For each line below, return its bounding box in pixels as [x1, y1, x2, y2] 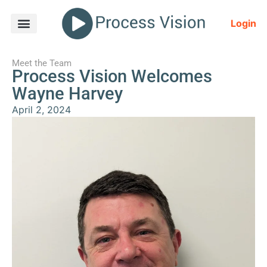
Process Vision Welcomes [12, 66, 212, 86]
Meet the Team [12, 57, 72, 69]
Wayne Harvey [12, 83, 123, 104]
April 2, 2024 [12, 103, 71, 116]
